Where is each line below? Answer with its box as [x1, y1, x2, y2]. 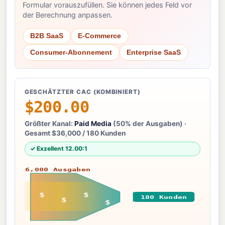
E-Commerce [78, 32, 122, 40]
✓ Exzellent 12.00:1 [30, 145, 87, 152]
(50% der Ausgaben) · [111, 119, 186, 128]
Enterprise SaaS [127, 48, 181, 56]
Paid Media [74, 119, 111, 128]
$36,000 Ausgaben [15, 166, 91, 172]
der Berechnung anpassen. [23, 10, 113, 19]
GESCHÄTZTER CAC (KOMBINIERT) [24, 88, 141, 95]
